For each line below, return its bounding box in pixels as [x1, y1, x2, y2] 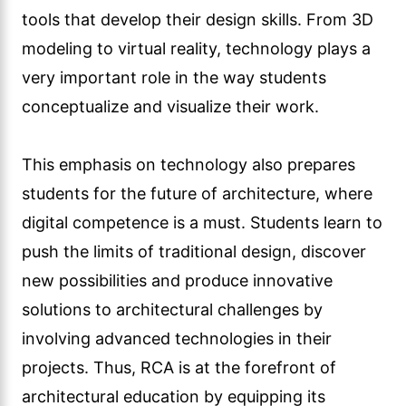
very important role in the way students [22, 68, 326, 87]
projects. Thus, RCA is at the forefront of [22, 358, 336, 377]
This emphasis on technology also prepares [22, 155, 355, 174]
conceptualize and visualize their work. [22, 97, 319, 116]
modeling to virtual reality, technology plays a [22, 39, 371, 58]
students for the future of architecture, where [22, 184, 372, 203]
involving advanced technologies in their [22, 329, 332, 348]
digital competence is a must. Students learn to [22, 213, 382, 232]
